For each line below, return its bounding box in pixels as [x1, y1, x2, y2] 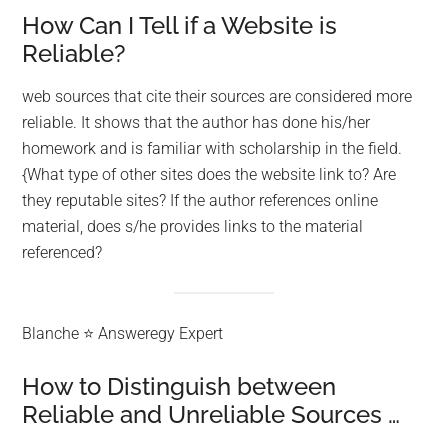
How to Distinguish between [22, 371, 337, 401]
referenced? [22, 243, 103, 263]
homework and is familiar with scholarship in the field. [22, 139, 403, 159]
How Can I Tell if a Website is [22, 11, 338, 41]
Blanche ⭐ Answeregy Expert [22, 323, 224, 343]
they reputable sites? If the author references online [22, 191, 379, 211]
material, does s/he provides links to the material [22, 217, 364, 237]
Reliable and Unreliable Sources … [22, 399, 401, 429]
